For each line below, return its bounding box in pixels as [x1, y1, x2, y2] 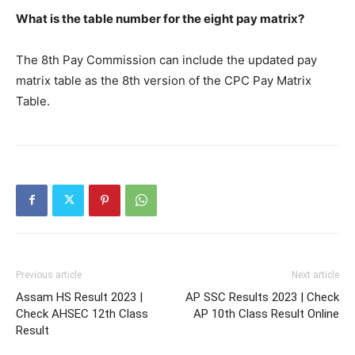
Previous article [16, 269, 82, 281]
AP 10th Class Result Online [193, 306, 339, 321]
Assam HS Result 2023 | [16, 289, 143, 304]
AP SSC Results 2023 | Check [185, 289, 339, 304]
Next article [292, 269, 339, 281]
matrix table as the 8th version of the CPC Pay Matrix [16, 72, 311, 88]
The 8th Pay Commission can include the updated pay [16, 52, 317, 67]
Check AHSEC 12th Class [16, 306, 148, 321]
